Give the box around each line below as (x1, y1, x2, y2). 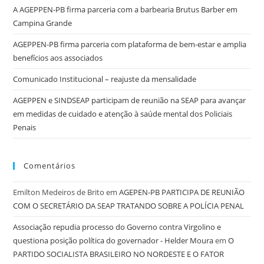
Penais (13, 122, 37, 133)
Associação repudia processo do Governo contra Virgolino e (13, 222, 222, 232)
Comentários (24, 160, 76, 171)
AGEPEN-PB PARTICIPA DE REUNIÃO (119, 187, 245, 197)
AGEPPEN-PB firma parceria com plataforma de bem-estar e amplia (13, 39, 247, 49)
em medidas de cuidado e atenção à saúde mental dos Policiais (13, 108, 233, 119)
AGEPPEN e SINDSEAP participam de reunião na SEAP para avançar (13, 95, 246, 105)
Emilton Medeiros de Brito (13, 187, 105, 197)
